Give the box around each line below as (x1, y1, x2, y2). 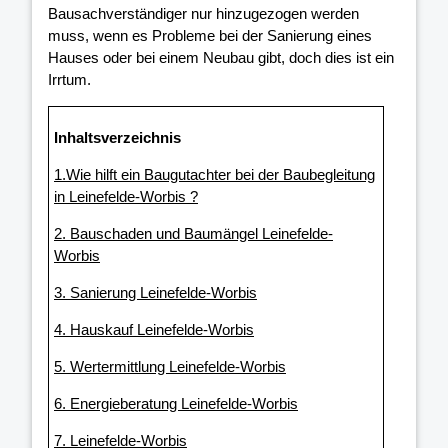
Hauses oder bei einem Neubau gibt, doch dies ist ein (48, 49, 394, 67)
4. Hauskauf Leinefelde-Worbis (54, 321, 254, 339)
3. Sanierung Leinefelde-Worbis (54, 284, 257, 302)
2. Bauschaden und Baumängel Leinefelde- (54, 225, 333, 243)
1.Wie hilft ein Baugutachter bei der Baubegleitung (54, 166, 375, 184)
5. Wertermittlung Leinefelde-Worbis (54, 358, 286, 376)
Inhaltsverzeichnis (54, 129, 181, 147)
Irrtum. (48, 71, 91, 89)
